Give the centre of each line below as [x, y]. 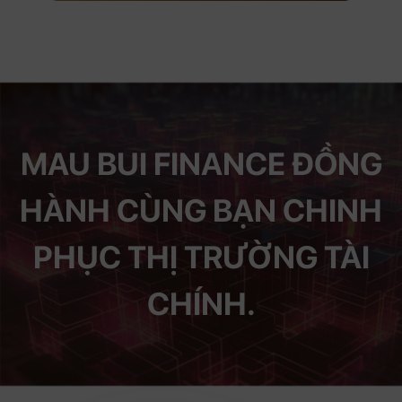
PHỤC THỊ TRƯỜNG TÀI [201, 258]
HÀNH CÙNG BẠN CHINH [201, 211]
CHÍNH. [201, 304]
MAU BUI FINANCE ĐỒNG [201, 164]
